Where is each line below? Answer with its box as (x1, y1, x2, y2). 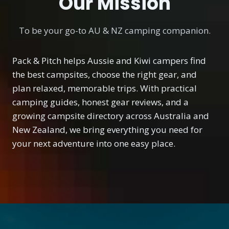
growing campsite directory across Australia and (12, 110, 209, 122)
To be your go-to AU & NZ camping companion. (18, 25, 211, 37)
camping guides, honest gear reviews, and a (12, 96, 189, 108)
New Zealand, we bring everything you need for (12, 124, 202, 136)
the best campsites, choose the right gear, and (12, 68, 197, 81)
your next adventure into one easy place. (12, 138, 175, 150)
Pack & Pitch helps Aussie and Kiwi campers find (12, 55, 206, 67)
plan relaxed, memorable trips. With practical (12, 82, 197, 95)
